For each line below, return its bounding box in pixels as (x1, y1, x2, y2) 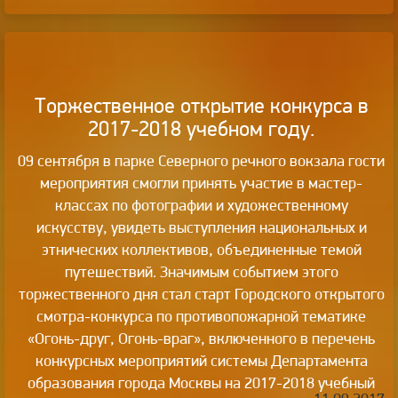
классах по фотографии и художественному (54, 195, 348, 214)
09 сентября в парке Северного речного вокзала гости (18, 150, 385, 170)
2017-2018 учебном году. (88, 115, 314, 140)
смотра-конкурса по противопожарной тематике (36, 306, 366, 325)
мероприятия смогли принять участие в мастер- (40, 172, 362, 192)
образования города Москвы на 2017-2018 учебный (28, 372, 375, 392)
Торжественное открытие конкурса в (34, 92, 369, 117)
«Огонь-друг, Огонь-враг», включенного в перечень (28, 328, 375, 347)
